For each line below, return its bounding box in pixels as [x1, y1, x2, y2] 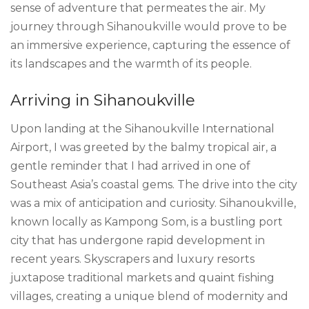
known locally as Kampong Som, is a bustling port [10, 215, 283, 229]
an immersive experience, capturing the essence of [10, 39, 290, 52]
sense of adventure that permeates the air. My [10, 1, 266, 15]
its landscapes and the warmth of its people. [10, 57, 252, 71]
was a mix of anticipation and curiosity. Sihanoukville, [10, 197, 296, 210]
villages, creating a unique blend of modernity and [10, 290, 288, 303]
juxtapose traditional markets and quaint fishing [10, 271, 275, 285]
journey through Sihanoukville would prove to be [10, 20, 287, 34]
